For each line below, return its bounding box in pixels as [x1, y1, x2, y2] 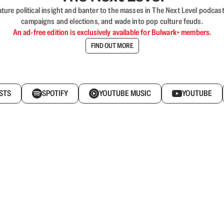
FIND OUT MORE [90, 41, 133, 50]
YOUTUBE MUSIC [99, 87, 151, 98]
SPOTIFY [42, 87, 68, 98]
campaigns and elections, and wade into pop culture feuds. [21, 15, 203, 26]
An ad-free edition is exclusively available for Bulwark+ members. [12, 26, 211, 37]
